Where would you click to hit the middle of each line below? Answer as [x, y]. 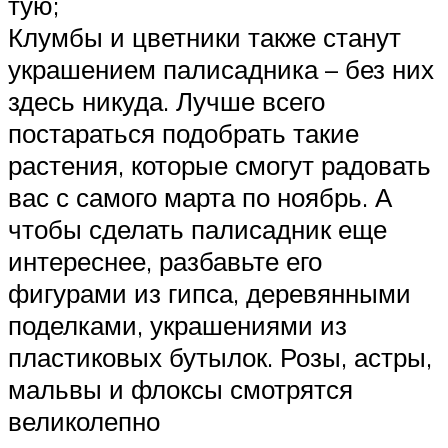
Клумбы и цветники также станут [204, 37]
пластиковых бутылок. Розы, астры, [220, 357]
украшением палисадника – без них [221, 69]
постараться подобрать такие [183, 133]
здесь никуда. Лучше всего [166, 101]
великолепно [84, 421]
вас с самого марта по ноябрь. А [200, 197]
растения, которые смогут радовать [219, 165]
